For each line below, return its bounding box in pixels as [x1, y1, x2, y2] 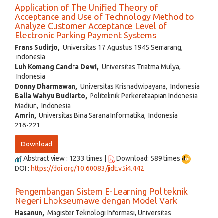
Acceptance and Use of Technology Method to [15, 11, 194, 21]
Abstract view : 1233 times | [22, 154, 108, 162]
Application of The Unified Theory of [15, 2, 158, 12]
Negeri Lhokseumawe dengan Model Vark [15, 195, 177, 205]
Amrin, [15, 111, 36, 119]
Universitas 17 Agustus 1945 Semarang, [60, 43, 182, 51]
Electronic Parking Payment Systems [15, 30, 156, 40]
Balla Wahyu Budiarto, [15, 91, 87, 100]
